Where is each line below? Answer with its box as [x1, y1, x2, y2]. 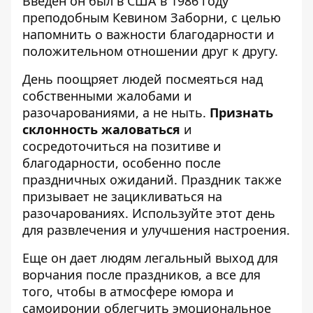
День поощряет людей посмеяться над [22, 70, 263, 87]
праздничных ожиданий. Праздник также [22, 170, 282, 188]
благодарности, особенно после [22, 154, 221, 171]
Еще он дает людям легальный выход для [22, 249, 278, 266]
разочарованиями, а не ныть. [22, 103, 210, 121]
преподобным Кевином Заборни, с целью [22, 8, 281, 26]
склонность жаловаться [22, 120, 180, 138]
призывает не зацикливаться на [22, 187, 222, 205]
